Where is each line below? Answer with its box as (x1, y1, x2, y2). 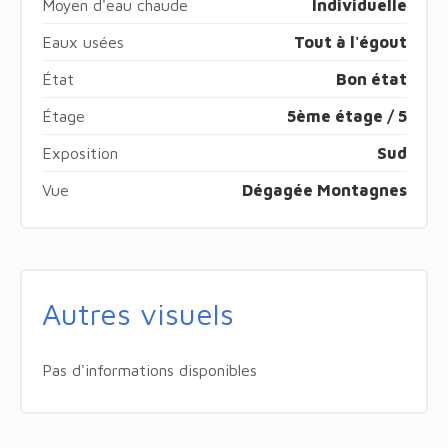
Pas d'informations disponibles (41, 360, 257, 379)
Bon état (335, 69, 407, 88)
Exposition (41, 143, 118, 162)
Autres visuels (41, 295, 234, 331)
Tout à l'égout (293, 32, 407, 51)
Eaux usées (41, 32, 124, 51)
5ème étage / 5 (286, 106, 407, 125)
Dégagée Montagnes (241, 180, 407, 199)
